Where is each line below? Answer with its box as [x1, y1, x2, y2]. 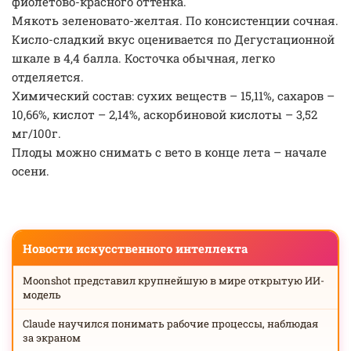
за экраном [23, 331, 81, 345]
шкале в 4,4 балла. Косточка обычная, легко [12, 50, 275, 66]
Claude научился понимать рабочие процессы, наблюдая [23, 317, 318, 331]
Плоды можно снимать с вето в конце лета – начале [12, 144, 327, 160]
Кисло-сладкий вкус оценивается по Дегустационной [12, 31, 335, 47]
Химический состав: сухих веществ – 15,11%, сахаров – [12, 88, 335, 103]
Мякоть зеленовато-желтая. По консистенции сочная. [12, 13, 338, 28]
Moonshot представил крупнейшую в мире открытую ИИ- [23, 273, 324, 288]
